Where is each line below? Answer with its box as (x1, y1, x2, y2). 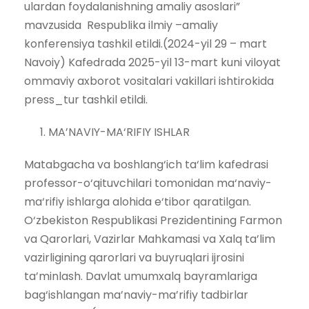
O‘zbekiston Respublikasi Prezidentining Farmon (24, 212, 282, 228)
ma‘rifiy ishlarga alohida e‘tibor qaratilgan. (24, 193, 251, 210)
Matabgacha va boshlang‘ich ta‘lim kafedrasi (24, 156, 268, 172)
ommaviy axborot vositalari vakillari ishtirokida (24, 72, 274, 89)
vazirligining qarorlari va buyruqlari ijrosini (24, 249, 244, 266)
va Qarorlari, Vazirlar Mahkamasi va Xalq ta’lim (24, 230, 275, 247)
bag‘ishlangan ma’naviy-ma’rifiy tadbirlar (24, 286, 248, 303)
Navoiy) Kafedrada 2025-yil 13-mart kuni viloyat (24, 54, 281, 70)
